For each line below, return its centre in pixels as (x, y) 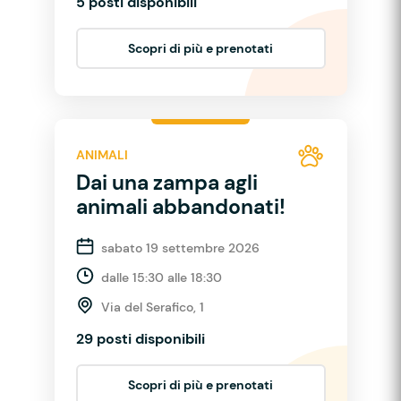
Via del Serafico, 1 (152, 307)
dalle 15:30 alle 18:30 (161, 277)
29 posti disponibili (140, 338)
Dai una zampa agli (166, 182)
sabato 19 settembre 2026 (180, 247)
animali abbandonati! (180, 206)
